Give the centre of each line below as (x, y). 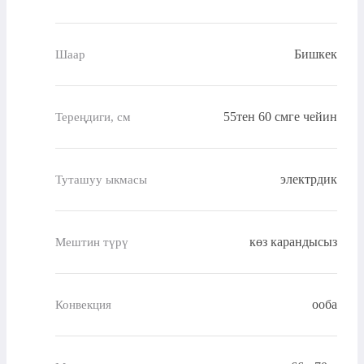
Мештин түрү (92, 242)
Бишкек (316, 54)
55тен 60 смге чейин (280, 117)
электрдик (309, 180)
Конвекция (83, 304)
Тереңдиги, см (93, 117)
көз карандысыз (293, 242)
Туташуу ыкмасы (101, 179)
